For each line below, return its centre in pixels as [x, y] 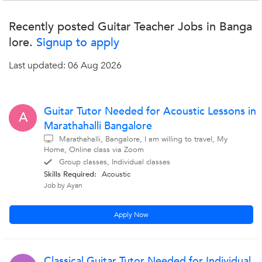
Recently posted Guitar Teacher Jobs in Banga [130, 27]
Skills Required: [70, 174]
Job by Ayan [63, 185]
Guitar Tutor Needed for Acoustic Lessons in [150, 111]
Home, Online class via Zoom [94, 150]
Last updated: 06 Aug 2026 [65, 65]
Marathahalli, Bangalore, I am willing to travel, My [143, 139]
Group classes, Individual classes [115, 162]
